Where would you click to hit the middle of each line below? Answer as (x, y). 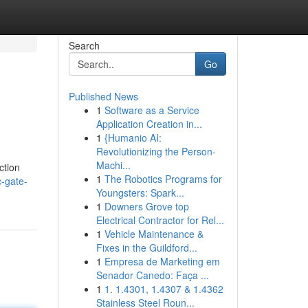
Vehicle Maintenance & (154, 234)
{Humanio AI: (133, 137)
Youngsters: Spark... (140, 192)
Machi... (113, 165)
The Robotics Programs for (163, 179)
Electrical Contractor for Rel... (160, 220)
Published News (103, 96)
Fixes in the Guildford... (146, 247)
